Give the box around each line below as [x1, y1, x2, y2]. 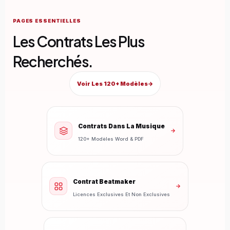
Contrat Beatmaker [73, 178, 136, 186]
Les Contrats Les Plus [13, 32, 145, 50]
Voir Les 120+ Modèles [77, 80, 148, 87]
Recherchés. [13, 52, 93, 70]
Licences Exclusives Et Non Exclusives [73, 191, 170, 198]
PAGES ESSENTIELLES [13, 17, 81, 24]
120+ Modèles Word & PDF [78, 136, 144, 142]
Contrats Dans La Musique [78, 123, 165, 130]
